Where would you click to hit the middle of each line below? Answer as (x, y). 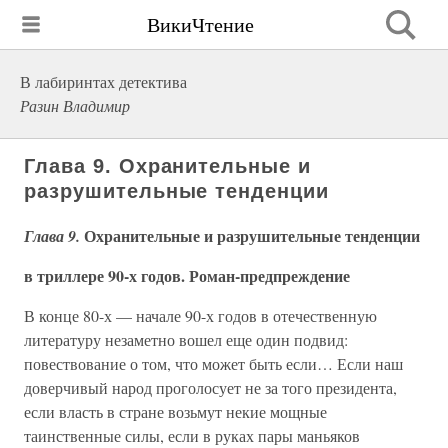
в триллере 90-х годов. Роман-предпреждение (187, 275)
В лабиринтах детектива (103, 81)
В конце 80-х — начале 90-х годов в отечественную (200, 315)
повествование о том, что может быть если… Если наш (213, 363)
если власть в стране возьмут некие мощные (175, 411)
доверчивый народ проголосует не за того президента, (210, 387)
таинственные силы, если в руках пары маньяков (192, 435)
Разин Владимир (75, 105)
